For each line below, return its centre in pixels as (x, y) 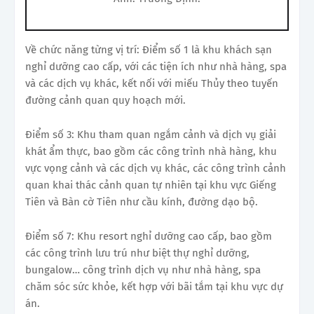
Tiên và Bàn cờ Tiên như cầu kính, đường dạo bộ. (142, 202)
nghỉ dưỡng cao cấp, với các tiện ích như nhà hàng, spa (156, 66)
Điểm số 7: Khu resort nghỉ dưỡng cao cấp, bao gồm (149, 236)
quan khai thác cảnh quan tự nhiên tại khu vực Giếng (151, 185)
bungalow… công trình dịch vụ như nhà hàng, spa (143, 269)
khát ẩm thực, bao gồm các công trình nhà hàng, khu (151, 151)
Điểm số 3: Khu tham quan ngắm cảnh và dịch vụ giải (151, 134)
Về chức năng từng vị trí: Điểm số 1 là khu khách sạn (149, 49)
